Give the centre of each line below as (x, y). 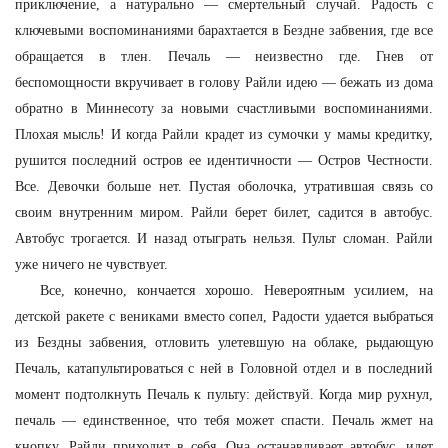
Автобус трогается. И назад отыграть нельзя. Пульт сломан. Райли (224, 238)
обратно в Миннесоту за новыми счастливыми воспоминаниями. (224, 108)
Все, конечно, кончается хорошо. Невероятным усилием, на (236, 290)
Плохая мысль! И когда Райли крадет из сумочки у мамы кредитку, (224, 134)
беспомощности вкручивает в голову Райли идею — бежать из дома (224, 82)
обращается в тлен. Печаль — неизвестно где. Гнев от (224, 56)
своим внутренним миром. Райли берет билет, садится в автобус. (224, 212)
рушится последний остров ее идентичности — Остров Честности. (224, 160)
